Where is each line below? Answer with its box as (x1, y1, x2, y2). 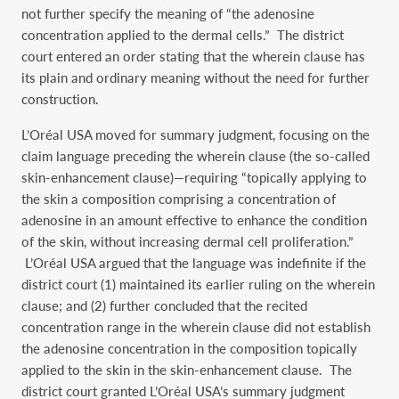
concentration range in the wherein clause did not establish (21, 318, 370, 335)
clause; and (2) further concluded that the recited (21, 297, 307, 313)
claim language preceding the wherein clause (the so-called (21, 147, 370, 164)
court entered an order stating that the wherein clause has (21, 48, 365, 65)
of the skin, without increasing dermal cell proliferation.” (21, 232, 354, 249)
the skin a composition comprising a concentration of (21, 190, 336, 207)
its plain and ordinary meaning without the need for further (21, 69, 370, 86)
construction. (21, 91, 99, 108)
